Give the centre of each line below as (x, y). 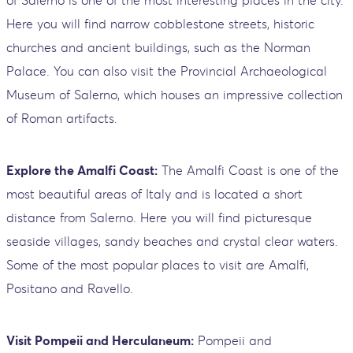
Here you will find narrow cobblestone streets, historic (160, 24)
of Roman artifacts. (62, 119)
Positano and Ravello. (70, 289)
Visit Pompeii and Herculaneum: (100, 341)
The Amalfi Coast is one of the (248, 171)
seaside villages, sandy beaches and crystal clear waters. (172, 242)
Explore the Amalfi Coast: (82, 171)
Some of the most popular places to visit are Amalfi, (158, 265)
